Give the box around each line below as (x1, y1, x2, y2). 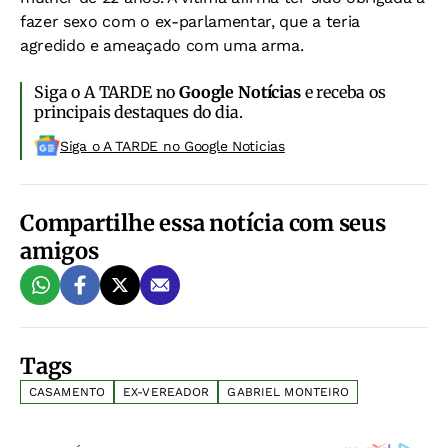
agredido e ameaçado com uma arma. (20, 35, 304, 55)
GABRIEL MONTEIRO (227, 384, 350, 399)
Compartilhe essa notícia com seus (20, 208, 386, 237)
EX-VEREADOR (123, 384, 210, 399)
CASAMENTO (29, 384, 106, 399)
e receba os (300, 81, 386, 102)
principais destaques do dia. (34, 101, 243, 122)
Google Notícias (179, 81, 301, 102)
